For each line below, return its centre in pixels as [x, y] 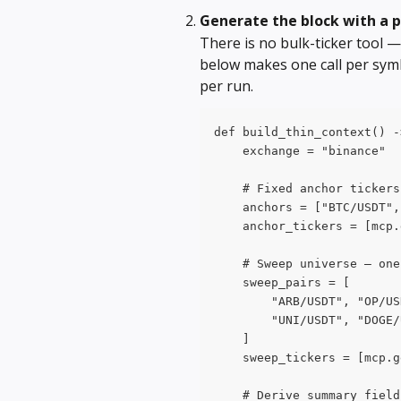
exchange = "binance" [300, 150]
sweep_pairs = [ [282, 282]
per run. [226, 85]
